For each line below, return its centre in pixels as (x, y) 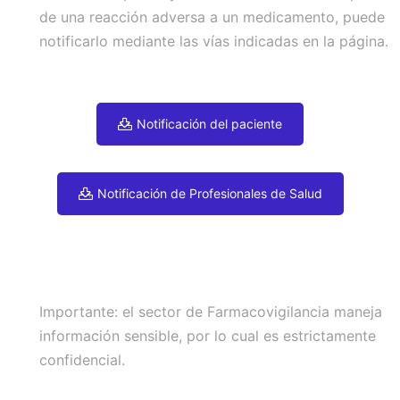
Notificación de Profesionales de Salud (209, 193)
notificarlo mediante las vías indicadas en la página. (214, 41)
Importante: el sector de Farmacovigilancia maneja (211, 312)
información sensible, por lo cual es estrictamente (208, 336)
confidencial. (82, 360)
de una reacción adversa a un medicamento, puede (212, 17)
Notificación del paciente (209, 124)
